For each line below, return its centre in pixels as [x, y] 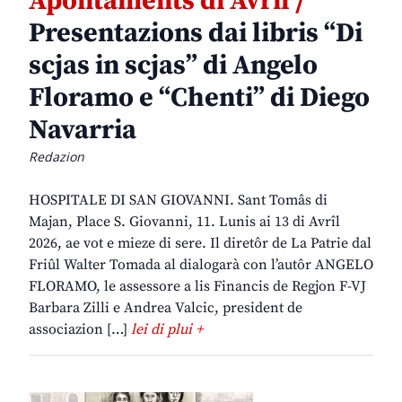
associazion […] [80, 330]
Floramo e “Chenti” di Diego [199, 98]
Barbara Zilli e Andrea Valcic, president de [166, 308]
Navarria [83, 131]
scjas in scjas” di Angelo [173, 66]
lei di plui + [167, 330]
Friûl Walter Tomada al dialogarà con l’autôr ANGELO [201, 265]
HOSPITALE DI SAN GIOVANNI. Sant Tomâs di [178, 201]
